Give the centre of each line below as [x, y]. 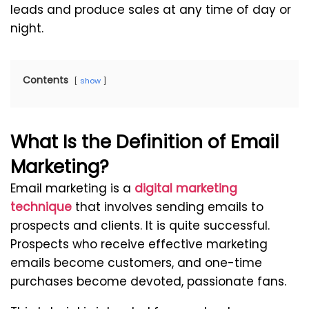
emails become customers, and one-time [136, 263]
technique [41, 207]
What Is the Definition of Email [144, 142]
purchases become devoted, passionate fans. [148, 282]
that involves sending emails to [168, 207]
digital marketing [186, 189]
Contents [46, 80]
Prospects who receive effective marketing [139, 245]
